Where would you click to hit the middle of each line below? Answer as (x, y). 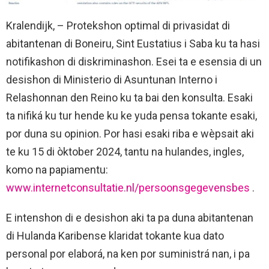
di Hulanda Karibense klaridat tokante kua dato (115, 236)
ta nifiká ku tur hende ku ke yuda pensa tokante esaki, (131, 116)
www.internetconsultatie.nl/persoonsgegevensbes (128, 188)
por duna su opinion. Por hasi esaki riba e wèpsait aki (130, 134)
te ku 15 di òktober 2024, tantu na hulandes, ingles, (125, 152)
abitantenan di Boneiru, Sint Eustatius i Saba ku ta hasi (133, 44)
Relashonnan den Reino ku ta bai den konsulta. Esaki (129, 98)
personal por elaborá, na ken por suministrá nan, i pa (128, 254)
